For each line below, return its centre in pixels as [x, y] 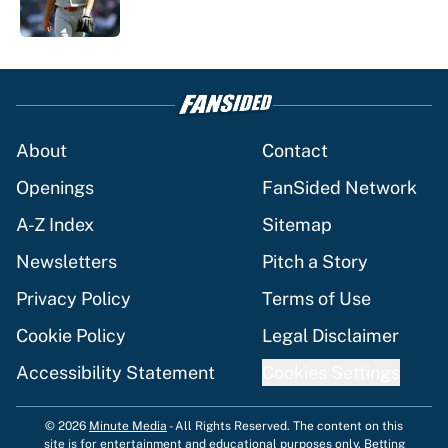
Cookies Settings [331, 373]
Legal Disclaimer [330, 336]
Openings [55, 188]
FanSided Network [339, 188]
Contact [295, 151]
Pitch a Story [315, 262]
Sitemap [297, 225]
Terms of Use [316, 299]
